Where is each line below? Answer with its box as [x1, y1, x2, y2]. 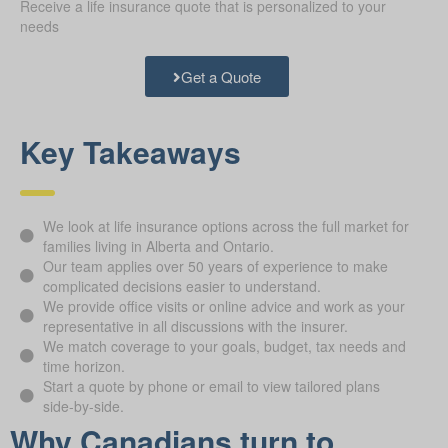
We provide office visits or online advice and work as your [42, 296, 405, 317]
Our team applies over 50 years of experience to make [42, 256, 388, 277]
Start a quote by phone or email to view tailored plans [42, 376, 380, 397]
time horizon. [42, 356, 125, 377]
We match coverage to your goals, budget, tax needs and [42, 336, 406, 357]
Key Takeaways [20, 130, 241, 174]
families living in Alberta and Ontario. [42, 236, 274, 257]
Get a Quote [180, 66, 261, 88]
